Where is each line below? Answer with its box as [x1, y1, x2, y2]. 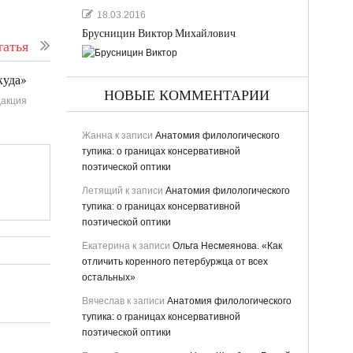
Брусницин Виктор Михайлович [81, 26, 236, 40]
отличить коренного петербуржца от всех [81, 255, 268, 267]
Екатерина [81, 240, 130, 251]
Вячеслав [81, 295, 124, 307]
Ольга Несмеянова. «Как [172, 240, 282, 251]
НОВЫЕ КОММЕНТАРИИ [104, 87, 269, 104]
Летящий [81, 184, 123, 196]
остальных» [81, 271, 136, 283]
